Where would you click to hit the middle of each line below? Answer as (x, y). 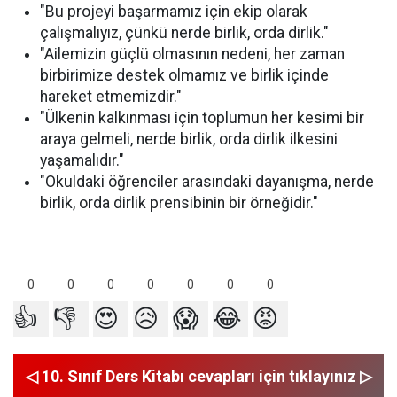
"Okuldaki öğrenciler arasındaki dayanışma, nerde (207, 182)
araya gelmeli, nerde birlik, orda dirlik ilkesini (189, 139)
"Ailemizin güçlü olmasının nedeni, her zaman (192, 54)
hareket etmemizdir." (111, 97)
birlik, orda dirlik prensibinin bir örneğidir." (179, 203)
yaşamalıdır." (82, 160)
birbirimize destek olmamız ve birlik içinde (184, 75)
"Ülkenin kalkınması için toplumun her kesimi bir (202, 118)
